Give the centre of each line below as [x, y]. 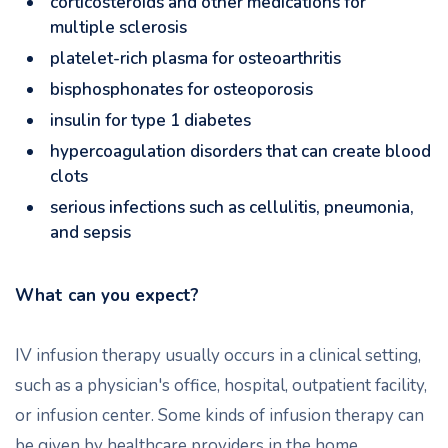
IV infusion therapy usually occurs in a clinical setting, [218, 355]
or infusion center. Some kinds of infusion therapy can [219, 415]
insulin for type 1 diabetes [150, 120]
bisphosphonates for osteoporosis [181, 89]
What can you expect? [107, 295]
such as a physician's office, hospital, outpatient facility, [221, 385]
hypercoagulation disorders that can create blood [240, 151]
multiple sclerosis [118, 27]
